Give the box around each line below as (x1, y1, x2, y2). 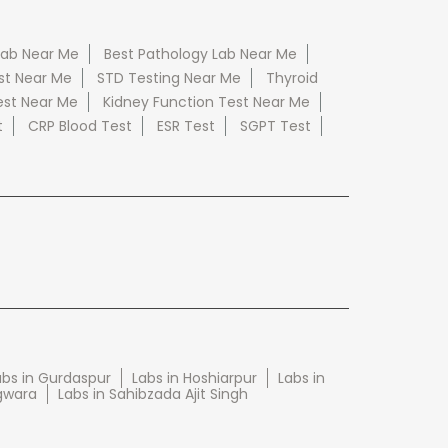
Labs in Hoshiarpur (131, 367, 257, 388)
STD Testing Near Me (96, 67, 241, 88)
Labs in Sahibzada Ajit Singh (57, 383, 248, 404)
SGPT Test (239, 115, 311, 136)
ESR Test (156, 115, 215, 136)
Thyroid (265, 67, 318, 88)
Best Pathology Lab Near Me (103, 43, 297, 64)
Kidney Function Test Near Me (102, 91, 310, 112)
